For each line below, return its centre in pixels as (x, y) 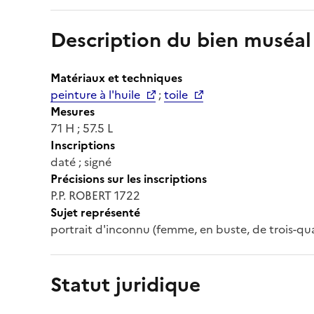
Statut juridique (125, 284)
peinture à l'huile (95, 94)
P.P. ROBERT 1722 (95, 195)
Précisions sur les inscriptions (129, 178)
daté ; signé (81, 162)
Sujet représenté (95, 212)
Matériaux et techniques (116, 77)
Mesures (73, 111)
